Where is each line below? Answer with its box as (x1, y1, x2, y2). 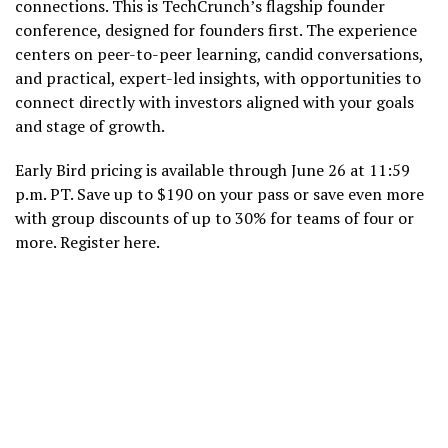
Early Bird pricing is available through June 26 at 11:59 (15, 158, 410, 181)
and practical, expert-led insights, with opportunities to (15, 66, 421, 89)
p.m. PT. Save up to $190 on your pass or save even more (15, 182, 424, 205)
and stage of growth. (15, 114, 165, 137)
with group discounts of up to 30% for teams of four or (15, 206, 414, 229)
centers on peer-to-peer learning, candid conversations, (15, 42, 423, 65)
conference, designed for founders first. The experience (15, 18, 417, 41)
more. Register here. (15, 230, 160, 253)
